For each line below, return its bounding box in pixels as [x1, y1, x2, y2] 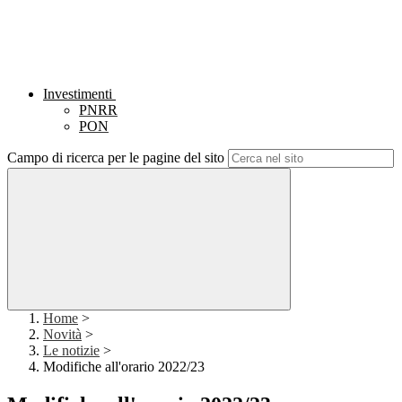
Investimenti [43, 86, 112, 102]
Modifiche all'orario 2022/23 [43, 359, 205, 375]
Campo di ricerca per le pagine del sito [7, 150, 224, 166]
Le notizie [43, 343, 100, 359]
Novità [43, 327, 82, 343]
